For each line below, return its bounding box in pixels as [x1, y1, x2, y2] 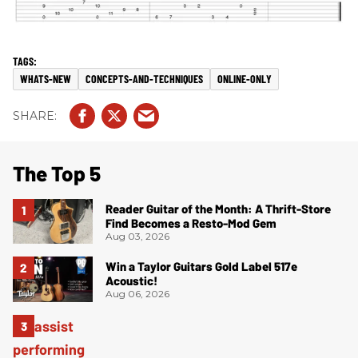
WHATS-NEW [20, 72, 71, 86]
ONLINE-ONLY [217, 72, 272, 86]
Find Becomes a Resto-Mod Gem [105, 215, 276, 230]
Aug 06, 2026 [105, 287, 169, 300]
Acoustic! [105, 272, 157, 288]
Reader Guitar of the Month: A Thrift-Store [105, 201, 331, 216]
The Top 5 [13, 161, 101, 186]
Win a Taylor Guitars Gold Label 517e [105, 258, 297, 273]
